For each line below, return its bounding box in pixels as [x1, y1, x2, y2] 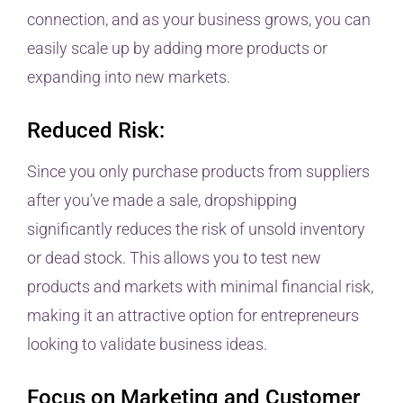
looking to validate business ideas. [27, 335, 267, 354]
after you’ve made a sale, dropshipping [27, 191, 297, 210]
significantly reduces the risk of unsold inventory [27, 219, 365, 239]
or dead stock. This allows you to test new [27, 248, 321, 268]
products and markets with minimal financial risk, [27, 277, 373, 297]
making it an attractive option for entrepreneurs [27, 306, 359, 326]
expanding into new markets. [27, 67, 230, 87]
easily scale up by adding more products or [27, 39, 327, 58]
